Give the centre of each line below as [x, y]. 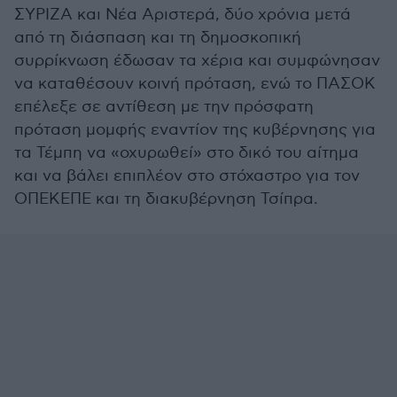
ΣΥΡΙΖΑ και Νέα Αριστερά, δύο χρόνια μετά [183, 15]
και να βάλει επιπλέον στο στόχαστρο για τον [187, 176]
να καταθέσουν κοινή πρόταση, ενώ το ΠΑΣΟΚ [195, 84]
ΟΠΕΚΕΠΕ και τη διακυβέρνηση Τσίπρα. [166, 199]
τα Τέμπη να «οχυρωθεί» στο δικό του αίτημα [187, 153]
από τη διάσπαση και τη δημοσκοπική [158, 38]
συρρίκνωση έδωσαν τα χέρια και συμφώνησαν [197, 61]
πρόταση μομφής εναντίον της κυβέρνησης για [195, 130]
